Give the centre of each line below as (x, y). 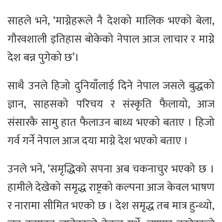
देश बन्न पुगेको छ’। (43, 58)
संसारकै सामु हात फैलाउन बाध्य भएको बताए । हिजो (111, 123)
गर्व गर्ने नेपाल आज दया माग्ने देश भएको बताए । (98, 141)
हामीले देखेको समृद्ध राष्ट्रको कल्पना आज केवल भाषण (111, 188)
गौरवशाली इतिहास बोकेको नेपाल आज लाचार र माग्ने (111, 40)
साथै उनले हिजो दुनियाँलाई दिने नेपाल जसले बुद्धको (111, 86)
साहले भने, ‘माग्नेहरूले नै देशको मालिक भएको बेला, (111, 21)
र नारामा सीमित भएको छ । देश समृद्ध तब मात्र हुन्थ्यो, (111, 206)
